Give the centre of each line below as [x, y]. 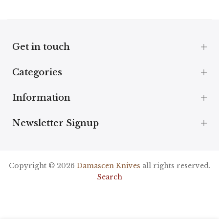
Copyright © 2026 [43, 165]
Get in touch [41, 47]
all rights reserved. [175, 165]
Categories [37, 72]
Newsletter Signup [55, 123]
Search [109, 177]
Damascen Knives [108, 165]
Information [41, 98]
